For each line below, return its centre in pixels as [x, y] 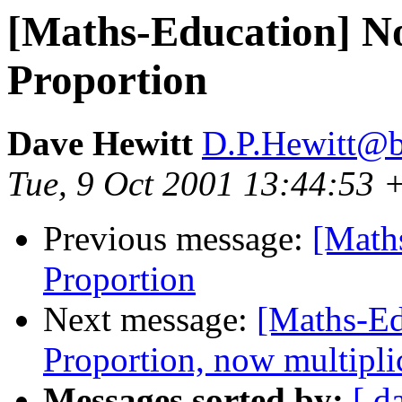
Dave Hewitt [100, 144]
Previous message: [178, 239]
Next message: [150, 319]
